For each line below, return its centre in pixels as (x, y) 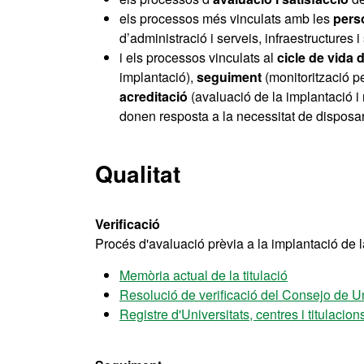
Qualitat (138, 173)
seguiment (229, 77)
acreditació (154, 96)
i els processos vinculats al (198, 57)
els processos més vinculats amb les (226, 18)
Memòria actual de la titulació (204, 275)
